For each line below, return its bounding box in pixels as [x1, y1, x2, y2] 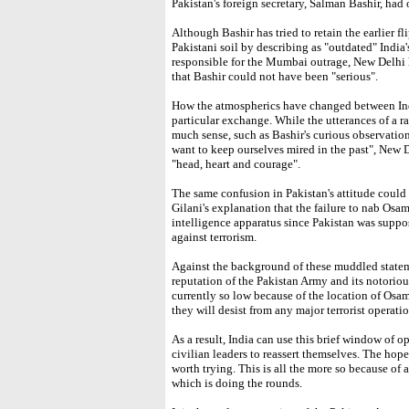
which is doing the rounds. [172, 376, 302, 390]
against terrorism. [172, 230, 257, 244]
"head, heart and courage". [172, 157, 300, 171]
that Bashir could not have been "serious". [172, 69, 378, 83]
